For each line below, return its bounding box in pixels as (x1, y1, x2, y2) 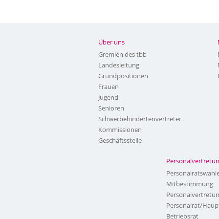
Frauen (98, 82, 119, 91)
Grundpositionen (98, 71, 149, 80)
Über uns (98, 38, 125, 46)
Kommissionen (98, 125, 142, 134)
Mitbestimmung (166, 179, 214, 188)
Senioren (98, 104, 125, 112)
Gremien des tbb (98, 50, 147, 59)
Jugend (98, 93, 119, 102)
